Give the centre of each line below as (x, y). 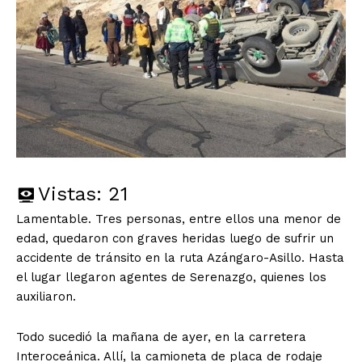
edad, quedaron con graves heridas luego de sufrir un (175, 238)
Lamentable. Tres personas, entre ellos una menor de (179, 219)
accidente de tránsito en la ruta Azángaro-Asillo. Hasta (180, 257)
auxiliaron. (46, 296)
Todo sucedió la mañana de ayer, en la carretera (161, 337)
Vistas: (70, 194)
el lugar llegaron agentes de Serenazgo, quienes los (171, 277)
